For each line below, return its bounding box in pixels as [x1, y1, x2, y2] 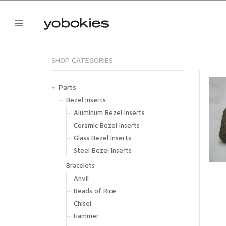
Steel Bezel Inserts [74, 146, 132, 154]
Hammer [74, 212, 99, 220]
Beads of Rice [74, 187, 116, 195]
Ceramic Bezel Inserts [74, 121, 140, 129]
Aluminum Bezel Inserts [74, 108, 145, 117]
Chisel [74, 199, 91, 207]
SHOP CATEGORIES [51, 55, 113, 64]
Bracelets [66, 161, 95, 169]
